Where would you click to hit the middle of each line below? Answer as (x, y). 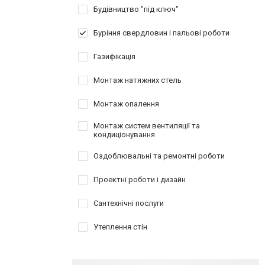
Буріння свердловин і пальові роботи (161, 33)
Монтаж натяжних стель (138, 80)
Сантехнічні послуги (129, 203)
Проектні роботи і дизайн (140, 180)
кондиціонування (124, 135)
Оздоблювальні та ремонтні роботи (159, 156)
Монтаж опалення (126, 104)
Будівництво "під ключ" (136, 9)
